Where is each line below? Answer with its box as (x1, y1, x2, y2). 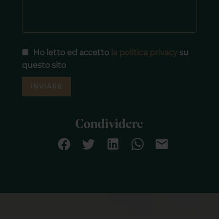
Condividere (75, 118, 144, 131)
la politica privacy (110, 48, 177, 58)
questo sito (22, 61, 66, 70)
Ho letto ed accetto (33, 48, 111, 58)
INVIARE (30, 83, 63, 90)
